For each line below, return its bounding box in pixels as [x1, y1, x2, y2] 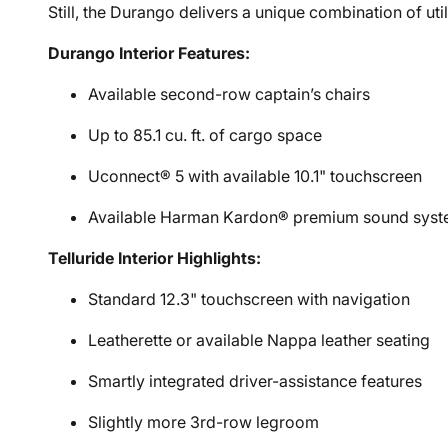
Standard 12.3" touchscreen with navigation [88, 289, 411, 309]
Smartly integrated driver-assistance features [88, 371, 423, 391]
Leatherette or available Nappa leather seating [88, 330, 431, 350]
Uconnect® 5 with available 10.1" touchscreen [88, 166, 423, 186]
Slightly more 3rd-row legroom [88, 412, 320, 432]
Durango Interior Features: [48, 43, 251, 63]
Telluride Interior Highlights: [48, 248, 262, 268]
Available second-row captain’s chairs [88, 84, 371, 104]
